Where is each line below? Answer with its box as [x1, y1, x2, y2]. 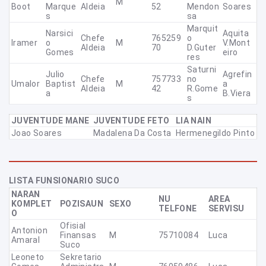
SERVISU [208, 204, 245, 213]
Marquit [186, 24, 218, 33]
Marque [45, 2, 77, 11]
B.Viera [222, 88, 251, 98]
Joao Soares [11, 128, 62, 138]
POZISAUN [59, 199, 103, 208]
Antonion [11, 226, 47, 235]
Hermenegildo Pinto [175, 128, 255, 138]
